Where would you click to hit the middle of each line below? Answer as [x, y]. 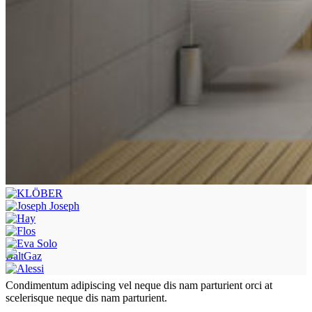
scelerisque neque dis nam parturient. [86, 297]
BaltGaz [24, 256]
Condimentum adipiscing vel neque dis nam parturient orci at [139, 285]
